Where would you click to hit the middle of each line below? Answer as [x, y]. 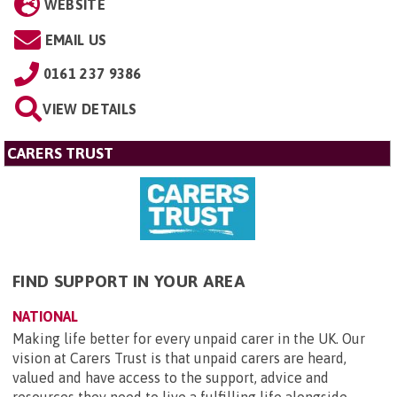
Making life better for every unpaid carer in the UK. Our [189, 338]
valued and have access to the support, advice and [171, 377]
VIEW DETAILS [90, 109]
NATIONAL [45, 316]
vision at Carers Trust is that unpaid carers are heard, [179, 358]
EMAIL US [76, 39]
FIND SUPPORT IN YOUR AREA [129, 280]
